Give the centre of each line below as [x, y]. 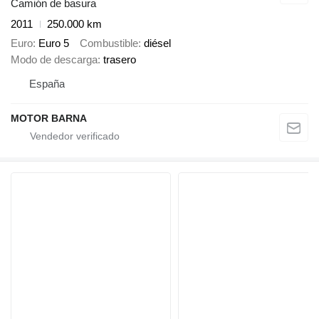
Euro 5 [54, 43]
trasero [120, 59]
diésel [157, 43]
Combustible [109, 43]
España [47, 83]
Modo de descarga [54, 59]
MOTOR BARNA [49, 118]
